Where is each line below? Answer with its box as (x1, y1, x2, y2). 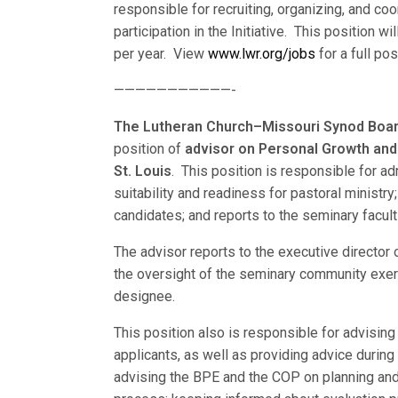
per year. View (114, 45, 208, 62)
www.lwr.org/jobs (208, 45, 315, 62)
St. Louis (114, 163, 172, 179)
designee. (114, 288, 175, 305)
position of (114, 140, 186, 157)
